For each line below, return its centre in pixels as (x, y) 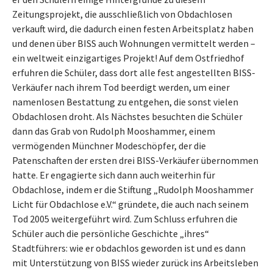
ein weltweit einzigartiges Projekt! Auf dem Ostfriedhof (128, 58)
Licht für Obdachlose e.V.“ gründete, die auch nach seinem (130, 204)
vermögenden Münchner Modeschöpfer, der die (109, 146)
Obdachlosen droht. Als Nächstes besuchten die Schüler (127, 116)
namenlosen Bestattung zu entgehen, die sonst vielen (125, 102)
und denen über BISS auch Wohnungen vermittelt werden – (134, 43)
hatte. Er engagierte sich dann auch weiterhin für (114, 175)
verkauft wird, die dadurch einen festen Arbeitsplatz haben (133, 29)
